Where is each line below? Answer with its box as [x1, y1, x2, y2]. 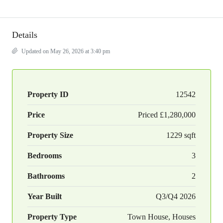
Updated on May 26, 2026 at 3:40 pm [20, 48, 110, 55]
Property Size [27, 131, 73, 139]
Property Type [27, 213, 77, 221]
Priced [138, 111, 158, 119]
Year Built [27, 192, 62, 201]
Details [12, 30, 37, 40]
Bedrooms [27, 151, 62, 160]
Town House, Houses [127, 213, 196, 221]
